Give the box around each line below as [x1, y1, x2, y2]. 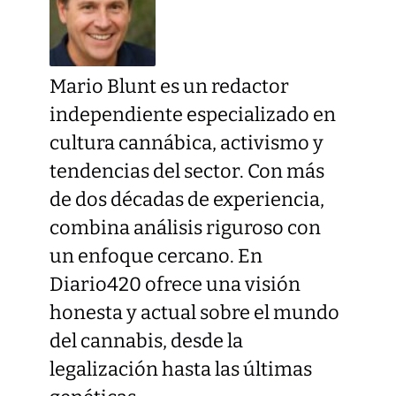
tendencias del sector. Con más [49, 159, 324, 183]
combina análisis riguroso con [49, 216, 321, 240]
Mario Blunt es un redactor [49, 74, 289, 98]
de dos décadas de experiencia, [49, 187, 324, 211]
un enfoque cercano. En [49, 244, 263, 268]
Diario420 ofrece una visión [49, 272, 301, 296]
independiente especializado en [49, 103, 336, 126]
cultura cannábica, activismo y [49, 131, 324, 155]
